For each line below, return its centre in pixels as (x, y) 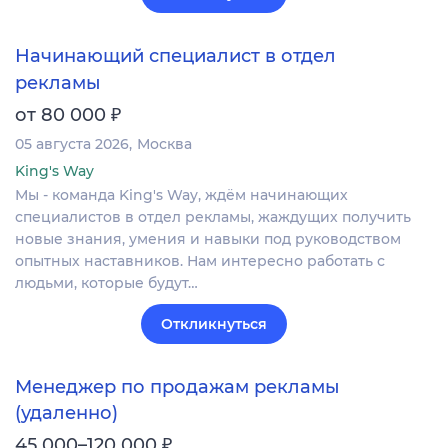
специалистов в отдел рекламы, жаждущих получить (213, 216)
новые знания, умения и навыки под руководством (208, 238)
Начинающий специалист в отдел (175, 56)
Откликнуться (214, 323)
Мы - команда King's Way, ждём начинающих (181, 194)
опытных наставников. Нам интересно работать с (200, 260)
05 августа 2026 (72, 143)
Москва (164, 143)
